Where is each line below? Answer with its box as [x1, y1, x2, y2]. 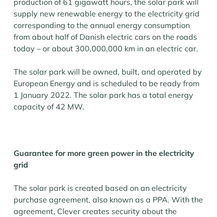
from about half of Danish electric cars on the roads [14, 32, 197, 42]
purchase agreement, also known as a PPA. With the [14, 195, 203, 204]
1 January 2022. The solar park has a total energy [14, 90, 193, 100]
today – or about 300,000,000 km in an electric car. [14, 44, 198, 53]
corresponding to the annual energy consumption [14, 20, 190, 30]
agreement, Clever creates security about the [14, 206, 177, 216]
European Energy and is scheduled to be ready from [14, 78, 200, 88]
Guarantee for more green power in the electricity [14, 148, 194, 158]
